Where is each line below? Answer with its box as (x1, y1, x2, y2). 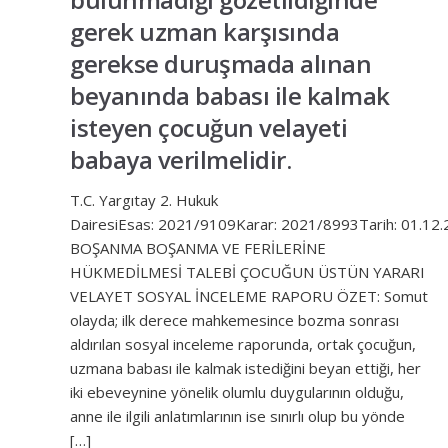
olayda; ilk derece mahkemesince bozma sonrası (70, 310, 399, 330)
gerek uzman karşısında (70, 15, 339, 48)
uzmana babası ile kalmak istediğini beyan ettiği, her (70, 358, 421, 378)
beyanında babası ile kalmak (70, 79, 390, 112)
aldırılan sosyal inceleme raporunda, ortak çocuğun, (70, 334, 416, 354)
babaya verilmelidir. (70, 143, 291, 176)
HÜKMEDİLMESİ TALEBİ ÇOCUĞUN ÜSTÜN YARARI (70, 262, 425, 282)
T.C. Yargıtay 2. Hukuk (70, 190, 218, 210)
